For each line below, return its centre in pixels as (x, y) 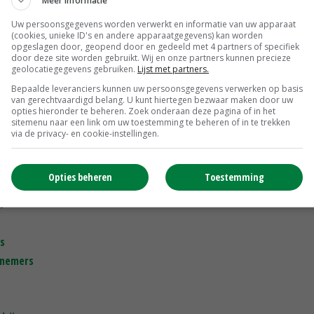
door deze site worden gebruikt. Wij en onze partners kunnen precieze (151, 57)
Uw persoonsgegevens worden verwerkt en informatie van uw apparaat (153, 24)
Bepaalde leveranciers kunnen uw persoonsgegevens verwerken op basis (157, 88)
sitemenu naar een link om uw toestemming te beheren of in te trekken (151, 122)
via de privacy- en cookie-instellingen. (85, 133)
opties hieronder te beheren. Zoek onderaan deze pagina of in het (143, 111)
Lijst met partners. (173, 69)
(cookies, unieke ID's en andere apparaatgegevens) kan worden (137, 35)
